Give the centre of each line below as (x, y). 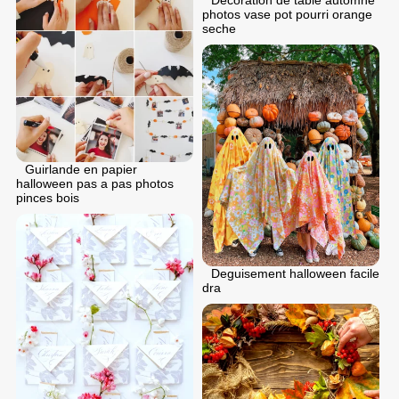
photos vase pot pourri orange (287, 15)
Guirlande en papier (81, 170)
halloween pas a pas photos (95, 184)
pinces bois (48, 198)
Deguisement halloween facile (295, 274)
